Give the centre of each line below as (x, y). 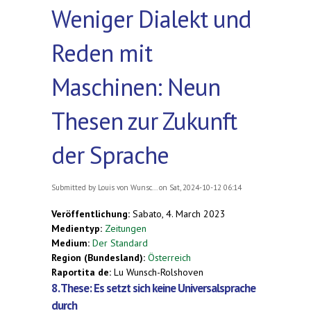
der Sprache (110, 154)
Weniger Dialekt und (151, 18)
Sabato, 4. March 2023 (179, 213)
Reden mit (102, 52)
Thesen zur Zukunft (144, 120)
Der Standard (120, 243)
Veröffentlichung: (92, 213)
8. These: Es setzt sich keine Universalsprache (153, 288)
